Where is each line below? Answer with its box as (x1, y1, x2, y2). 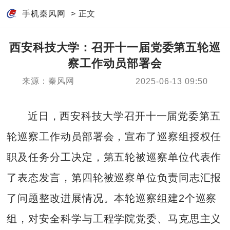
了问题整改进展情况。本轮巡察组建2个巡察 (7, 192, 217, 204)
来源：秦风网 (22, 76, 74, 86)
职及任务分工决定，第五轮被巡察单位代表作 (7, 151, 222, 163)
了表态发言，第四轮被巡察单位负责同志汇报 (7, 171, 222, 183)
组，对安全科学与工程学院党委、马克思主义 (7, 213, 222, 224)
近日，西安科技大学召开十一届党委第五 (27, 110, 221, 122)
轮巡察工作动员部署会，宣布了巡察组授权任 (7, 130, 222, 142)
